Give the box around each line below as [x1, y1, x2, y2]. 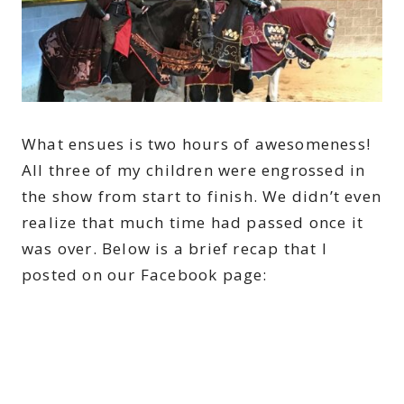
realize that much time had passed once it [22, 211, 364, 233]
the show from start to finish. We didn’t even [22, 185, 382, 207]
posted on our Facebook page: [22, 263, 268, 285]
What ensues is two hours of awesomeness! [22, 133, 372, 154]
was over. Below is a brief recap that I [22, 237, 327, 259]
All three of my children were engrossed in [22, 159, 366, 180]
